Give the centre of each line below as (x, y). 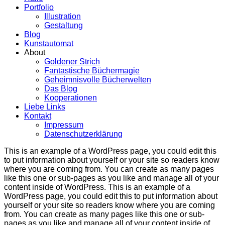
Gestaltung (64, 25)
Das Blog (61, 89)
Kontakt (38, 116)
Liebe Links (45, 107)
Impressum (64, 125)
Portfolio (39, 7)
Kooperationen (71, 98)
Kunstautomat (49, 43)
